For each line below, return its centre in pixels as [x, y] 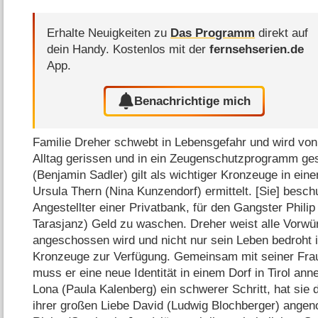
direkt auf [282, 33]
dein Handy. [80, 50]
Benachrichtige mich [193, 101]
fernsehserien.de [257, 50]
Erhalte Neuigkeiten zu [109, 33]
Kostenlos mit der [161, 50]
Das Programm [213, 33]
